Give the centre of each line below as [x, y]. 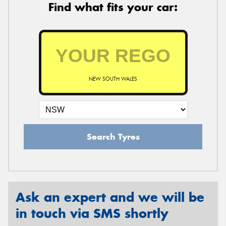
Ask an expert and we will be [110, 197]
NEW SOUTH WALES [113, 79]
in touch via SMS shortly [92, 213]
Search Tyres [113, 136]
